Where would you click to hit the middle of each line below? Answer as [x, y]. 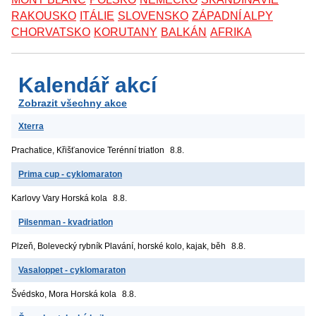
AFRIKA [231, 32]
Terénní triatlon [136, 151]
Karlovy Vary [35, 199]
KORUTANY [126, 32]
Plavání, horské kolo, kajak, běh [165, 247]
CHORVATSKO [51, 32]
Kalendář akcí [87, 85]
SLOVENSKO [153, 16]
